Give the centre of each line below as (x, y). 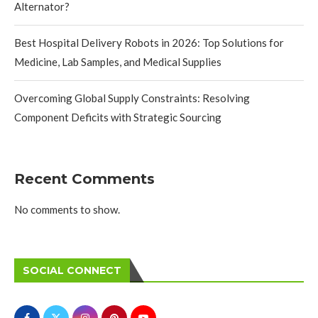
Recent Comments (84, 179)
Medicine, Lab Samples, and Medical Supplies (118, 61)
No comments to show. (67, 209)
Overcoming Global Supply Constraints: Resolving (132, 98)
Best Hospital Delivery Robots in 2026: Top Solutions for (149, 42)
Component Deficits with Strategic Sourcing (118, 117)
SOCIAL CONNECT (72, 270)
